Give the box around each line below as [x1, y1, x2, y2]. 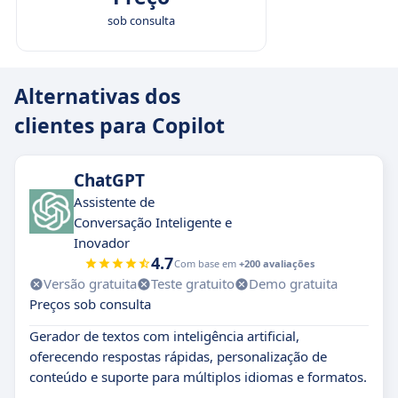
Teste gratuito [151, 275, 235, 292]
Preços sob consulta [29, 295, 151, 313]
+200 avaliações [238, 257, 314, 270]
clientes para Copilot [14, 111, 225, 139]
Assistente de [74, 193, 155, 211]
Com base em [173, 257, 239, 270]
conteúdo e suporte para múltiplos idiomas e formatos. [29, 368, 367, 386]
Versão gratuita [44, 275, 137, 292]
